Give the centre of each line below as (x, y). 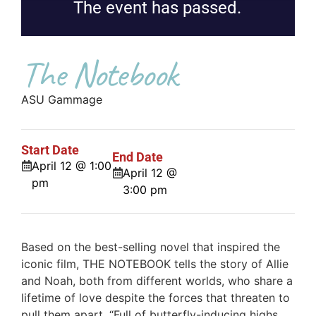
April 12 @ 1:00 (72, 166)
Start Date (50, 150)
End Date (138, 157)
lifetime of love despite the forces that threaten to (156, 297)
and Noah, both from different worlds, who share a (157, 280)
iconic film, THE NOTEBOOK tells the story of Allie (155, 263)
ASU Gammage (62, 100)
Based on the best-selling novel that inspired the (151, 247)
